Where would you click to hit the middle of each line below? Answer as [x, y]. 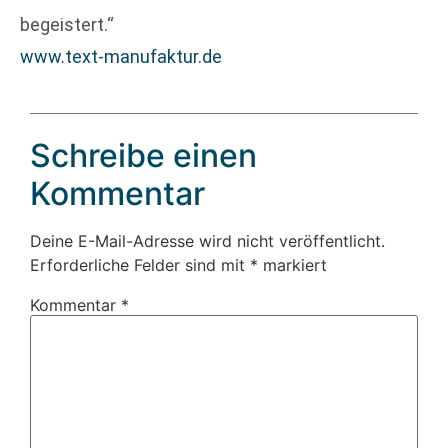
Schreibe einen [143, 155]
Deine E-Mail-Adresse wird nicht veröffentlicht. [207, 240]
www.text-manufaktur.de [121, 57]
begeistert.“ [67, 25]
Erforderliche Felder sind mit [140, 264]
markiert [292, 264]
